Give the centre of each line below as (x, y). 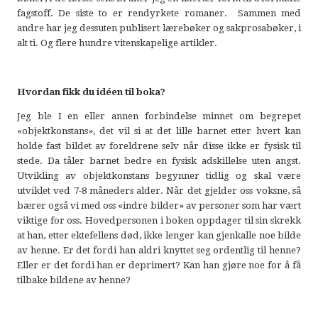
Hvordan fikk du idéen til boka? (91, 92)
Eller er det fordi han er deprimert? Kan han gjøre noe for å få (159, 265)
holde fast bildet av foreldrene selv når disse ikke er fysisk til (159, 146)
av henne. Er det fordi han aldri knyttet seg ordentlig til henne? (159, 250)
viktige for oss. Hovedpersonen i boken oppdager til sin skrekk (159, 220)
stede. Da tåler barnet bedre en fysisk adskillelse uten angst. (159, 161)
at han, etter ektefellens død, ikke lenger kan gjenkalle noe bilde (159, 235)
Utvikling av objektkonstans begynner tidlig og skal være (159, 176)
